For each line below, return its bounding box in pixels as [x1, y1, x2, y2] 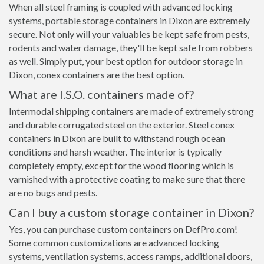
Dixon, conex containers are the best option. [9, 69, 184, 80]
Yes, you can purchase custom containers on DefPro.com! [9, 223, 237, 235]
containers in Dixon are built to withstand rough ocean [9, 133, 225, 144]
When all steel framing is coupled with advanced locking [9, 1, 233, 12]
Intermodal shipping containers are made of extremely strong [9, 105, 254, 117]
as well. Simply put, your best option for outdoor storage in [9, 55, 243, 67]
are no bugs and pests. [9, 187, 97, 198]
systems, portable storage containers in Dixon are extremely [9, 15, 250, 26]
